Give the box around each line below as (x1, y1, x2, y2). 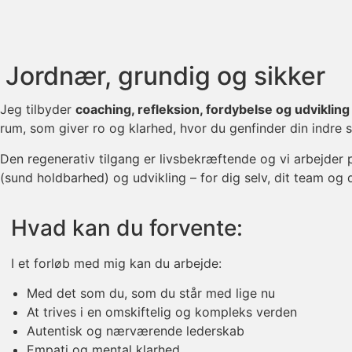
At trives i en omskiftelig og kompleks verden (27, 304, 297, 321)
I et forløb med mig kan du (11, 255, 170, 271)
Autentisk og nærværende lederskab (27, 323, 244, 339)
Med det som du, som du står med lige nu (27, 285, 275, 302)
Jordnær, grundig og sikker (5, 60, 325, 92)
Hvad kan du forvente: (11, 214, 243, 241)
